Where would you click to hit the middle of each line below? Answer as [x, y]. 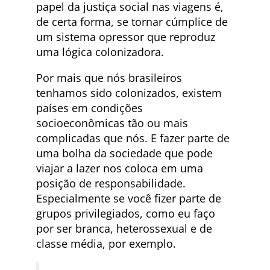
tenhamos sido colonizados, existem [129, 93]
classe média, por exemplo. [106, 244]
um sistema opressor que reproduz [126, 37]
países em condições [89, 108]
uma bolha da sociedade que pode [124, 153]
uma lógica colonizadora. [100, 52]
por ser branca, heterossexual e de [124, 229]
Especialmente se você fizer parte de [129, 199]
